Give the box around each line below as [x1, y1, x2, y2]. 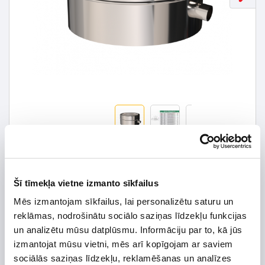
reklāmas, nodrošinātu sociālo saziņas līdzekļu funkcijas [14, 211, 247, 221]
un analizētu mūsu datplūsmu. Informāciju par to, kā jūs [14, 225, 243, 235]
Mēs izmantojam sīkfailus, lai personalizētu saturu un [14, 196, 234, 206]
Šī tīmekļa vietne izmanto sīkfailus [14, 177, 159, 188]
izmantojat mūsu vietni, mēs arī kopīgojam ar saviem [14, 239, 233, 249]
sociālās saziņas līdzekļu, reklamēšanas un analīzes [14, 253, 232, 263]
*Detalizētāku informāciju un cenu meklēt [51, 190, 186, 199]
